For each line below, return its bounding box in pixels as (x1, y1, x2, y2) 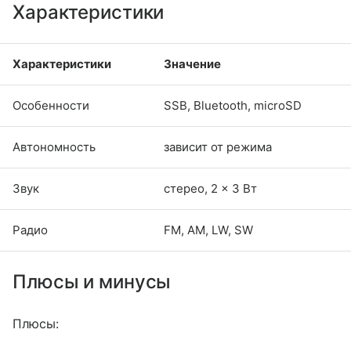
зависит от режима (164, 139, 272, 154)
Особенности (13, 98, 89, 113)
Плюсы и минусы (13, 270, 172, 293)
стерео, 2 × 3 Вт (164, 181, 257, 196)
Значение (164, 56, 221, 71)
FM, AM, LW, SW (164, 223, 253, 237)
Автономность (13, 139, 96, 154)
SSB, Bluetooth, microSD (164, 98, 302, 113)
